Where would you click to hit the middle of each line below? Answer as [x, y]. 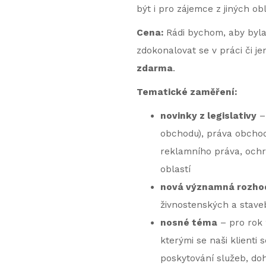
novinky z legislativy [208, 116]
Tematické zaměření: [186, 92]
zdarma [154, 68]
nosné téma [189, 223]
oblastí [175, 169]
